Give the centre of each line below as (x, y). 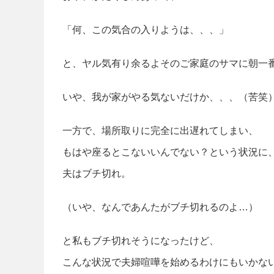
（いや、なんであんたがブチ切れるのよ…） (160, 207)
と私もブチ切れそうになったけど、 (141, 240)
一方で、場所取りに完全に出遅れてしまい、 (160, 130)
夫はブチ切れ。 (97, 173)
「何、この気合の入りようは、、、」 (146, 29)
